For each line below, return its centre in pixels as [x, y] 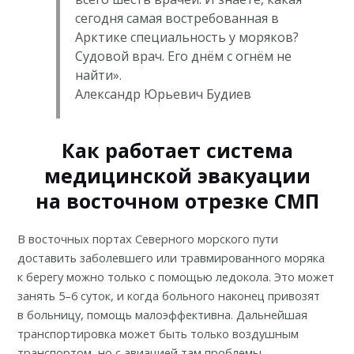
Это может [305, 277]
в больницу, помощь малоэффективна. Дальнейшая [163, 315]
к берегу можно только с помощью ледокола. [146, 277]
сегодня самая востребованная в [177, 18]
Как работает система [177, 151]
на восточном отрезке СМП [177, 201]
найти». [98, 75]
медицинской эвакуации [177, 176]
